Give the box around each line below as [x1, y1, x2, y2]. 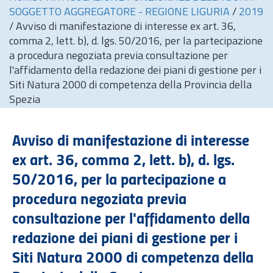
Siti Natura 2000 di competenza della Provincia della [9, 80, 252, 91]
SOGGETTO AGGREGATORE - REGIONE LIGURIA [9, 7, 232, 18]
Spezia [9, 94, 40, 106]
